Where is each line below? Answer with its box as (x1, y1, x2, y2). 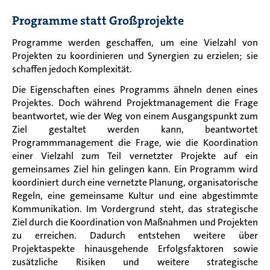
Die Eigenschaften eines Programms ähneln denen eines (12, 83, 258, 96)
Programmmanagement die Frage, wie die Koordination (12, 136, 258, 149)
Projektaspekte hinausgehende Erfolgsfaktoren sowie (12, 242, 258, 255)
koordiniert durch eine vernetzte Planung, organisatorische (12, 175, 258, 189)
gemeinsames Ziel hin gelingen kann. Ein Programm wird (12, 162, 258, 175)
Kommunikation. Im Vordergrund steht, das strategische (12, 202, 258, 215)
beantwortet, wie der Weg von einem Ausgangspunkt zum (12, 109, 258, 122)
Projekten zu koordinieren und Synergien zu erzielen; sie (12, 49, 258, 62)
